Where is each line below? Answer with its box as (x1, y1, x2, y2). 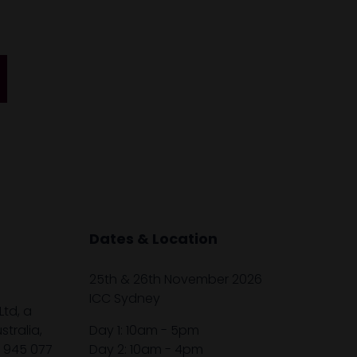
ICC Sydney (89, 288, 160, 308)
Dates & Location (89, 228, 218, 249)
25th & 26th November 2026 (89, 269, 262, 288)
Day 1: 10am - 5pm (89, 320, 199, 339)
